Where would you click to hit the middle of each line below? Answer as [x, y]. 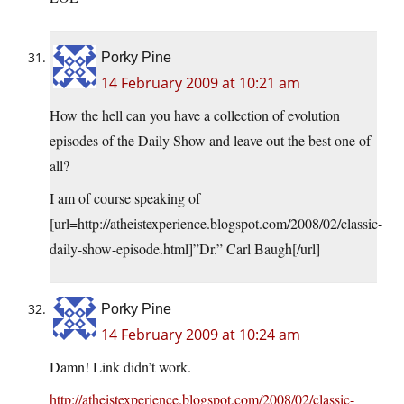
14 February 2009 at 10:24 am [201, 335]
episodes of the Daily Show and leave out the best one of [210, 141]
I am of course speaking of [125, 198]
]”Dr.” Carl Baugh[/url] [254, 249]
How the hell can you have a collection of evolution [195, 115]
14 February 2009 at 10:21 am [201, 83]
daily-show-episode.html [119, 249]
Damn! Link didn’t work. [120, 367]
